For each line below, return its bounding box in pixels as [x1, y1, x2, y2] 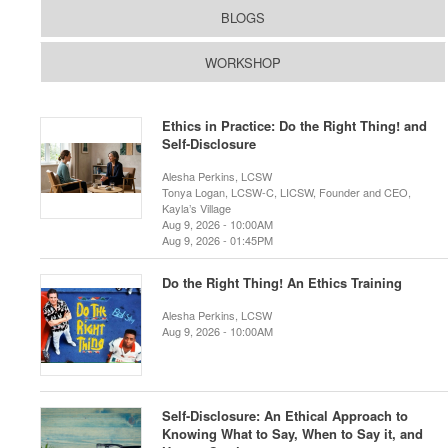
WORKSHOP [205, 53, 281, 72]
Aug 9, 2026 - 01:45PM [162, 232, 273, 248]
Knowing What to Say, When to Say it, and [162, 424, 423, 443]
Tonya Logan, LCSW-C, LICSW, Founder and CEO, [162, 184, 411, 200]
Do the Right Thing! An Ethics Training [162, 273, 402, 292]
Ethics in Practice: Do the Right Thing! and [162, 116, 427, 135]
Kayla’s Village [162, 200, 231, 216]
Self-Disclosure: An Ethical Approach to [162, 406, 408, 425]
